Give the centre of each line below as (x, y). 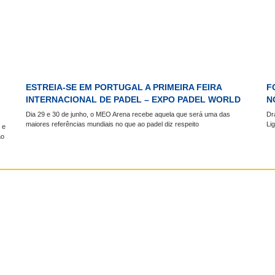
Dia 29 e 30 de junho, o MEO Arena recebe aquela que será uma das (128, 114)
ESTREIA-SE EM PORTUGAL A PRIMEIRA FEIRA (124, 87)
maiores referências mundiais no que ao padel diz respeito (113, 124)
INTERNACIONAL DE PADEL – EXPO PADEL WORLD (134, 99)
